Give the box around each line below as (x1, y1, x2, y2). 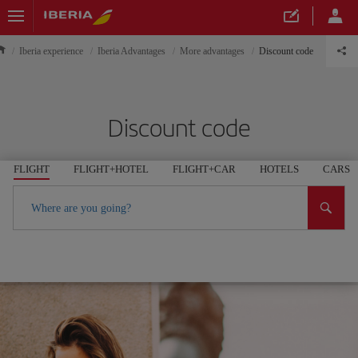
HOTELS (260, 163, 299, 175)
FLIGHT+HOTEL (74, 163, 149, 175)
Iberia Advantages (97, 46, 165, 57)
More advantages (180, 46, 245, 57)
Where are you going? (31, 202, 132, 214)
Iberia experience (19, 46, 83, 57)
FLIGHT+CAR (173, 163, 236, 175)
